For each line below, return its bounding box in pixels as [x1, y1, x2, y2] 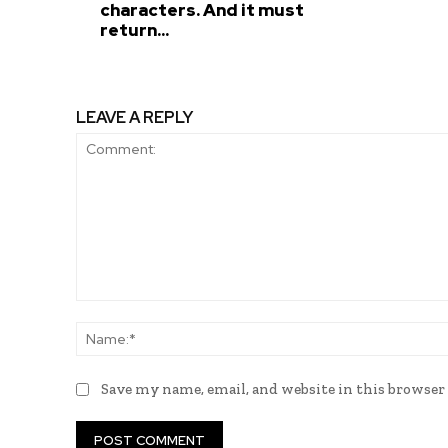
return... [99, 19, 169, 42]
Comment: [75, 302, 142, 320]
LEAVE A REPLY [76, 107, 193, 129]
